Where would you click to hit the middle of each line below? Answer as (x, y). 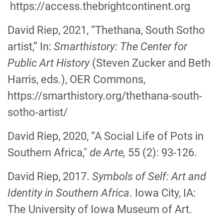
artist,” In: (31, 47)
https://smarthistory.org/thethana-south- (105, 96)
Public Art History (49, 63)
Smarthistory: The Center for (120, 47)
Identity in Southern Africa (68, 193)
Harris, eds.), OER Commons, (76, 79)
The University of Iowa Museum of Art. (100, 209)
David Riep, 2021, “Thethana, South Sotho (106, 30)
